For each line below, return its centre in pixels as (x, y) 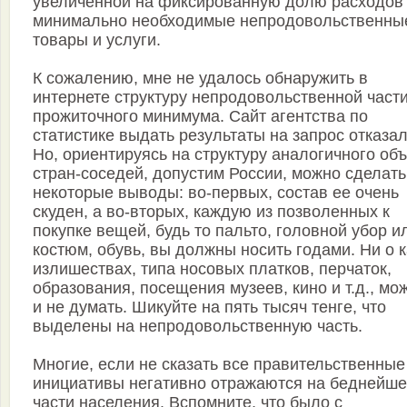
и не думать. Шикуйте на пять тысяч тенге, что (209, 308)
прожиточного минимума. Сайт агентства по (200, 117)
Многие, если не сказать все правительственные (219, 365)
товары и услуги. (97, 40)
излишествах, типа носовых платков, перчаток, (212, 269)
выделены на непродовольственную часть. (198, 327)
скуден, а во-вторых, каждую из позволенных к (211, 212)
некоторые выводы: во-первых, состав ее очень (216, 193)
